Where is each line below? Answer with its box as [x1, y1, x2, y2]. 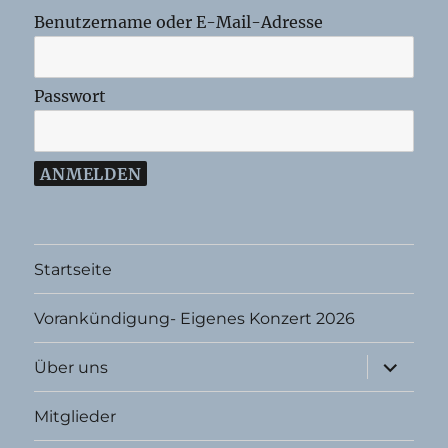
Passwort [34, 86, 107, 107]
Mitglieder [34, 406, 117, 426]
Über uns [34, 357, 109, 377]
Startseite [34, 259, 113, 279]
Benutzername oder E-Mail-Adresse [34, 12, 324, 33]
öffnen [364, 368, 424, 388]
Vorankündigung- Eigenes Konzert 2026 [34, 308, 356, 328]
